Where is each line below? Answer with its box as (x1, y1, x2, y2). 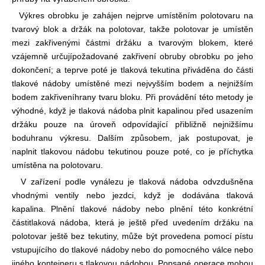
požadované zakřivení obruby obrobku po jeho (72, 51, 254, 61)
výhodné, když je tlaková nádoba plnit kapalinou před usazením (12, 105, 253, 115)
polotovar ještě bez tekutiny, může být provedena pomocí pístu (12, 231, 253, 241)
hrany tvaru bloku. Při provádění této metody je (74, 92, 253, 102)
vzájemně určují (12, 51, 73, 61)
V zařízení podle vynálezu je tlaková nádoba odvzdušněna (12, 176, 253, 186)
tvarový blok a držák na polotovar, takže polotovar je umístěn (12, 24, 253, 34)
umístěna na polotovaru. (12, 160, 103, 170)
